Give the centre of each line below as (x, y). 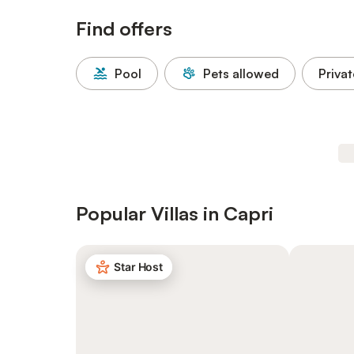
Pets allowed (241, 73)
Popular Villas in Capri (175, 213)
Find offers (124, 28)
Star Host (139, 267)
